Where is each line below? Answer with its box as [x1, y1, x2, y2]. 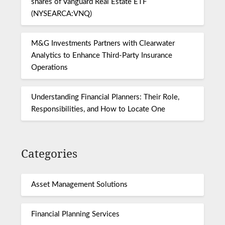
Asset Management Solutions [31, 181, 128, 189]
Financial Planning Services [31, 210, 120, 218]
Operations [31, 64, 68, 72]
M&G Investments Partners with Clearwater [31, 40, 175, 48]
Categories [21, 145, 78, 161]
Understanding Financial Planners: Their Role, [31, 93, 180, 101]
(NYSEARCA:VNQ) [31, 10, 92, 18]
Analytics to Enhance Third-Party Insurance [31, 52, 173, 60]
